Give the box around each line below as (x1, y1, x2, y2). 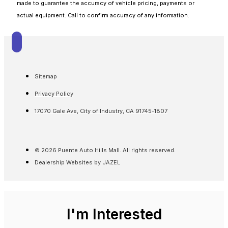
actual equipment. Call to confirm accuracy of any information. (17, 12, 189, 19)
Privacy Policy (35, 90, 73, 98)
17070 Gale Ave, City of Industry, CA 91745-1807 (35, 107, 167, 115)
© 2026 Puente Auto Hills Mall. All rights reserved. (35, 147, 176, 154)
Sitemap (35, 73, 57, 80)
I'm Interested (66, 206, 162, 223)
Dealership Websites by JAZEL (35, 159, 120, 166)
